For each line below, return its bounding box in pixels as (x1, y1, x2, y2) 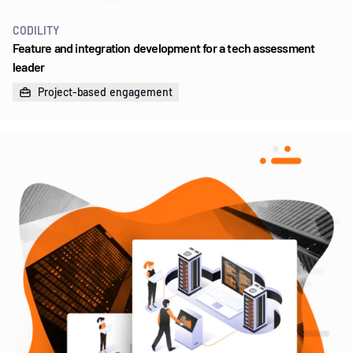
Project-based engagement (38, 84, 173, 98)
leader (13, 58, 45, 74)
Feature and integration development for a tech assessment (13, 39, 315, 55)
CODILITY (13, 23, 59, 37)
